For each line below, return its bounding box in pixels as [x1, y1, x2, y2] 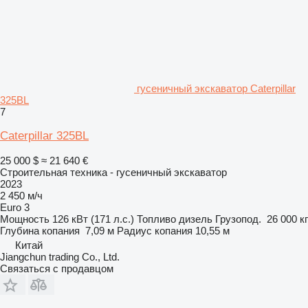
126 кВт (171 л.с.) [52, 212, 134, 225]
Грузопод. [215, 212, 261, 225]
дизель [179, 212, 212, 225]
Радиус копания [117, 224, 192, 236]
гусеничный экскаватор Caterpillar [137, 82, 296, 94]
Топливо [137, 212, 176, 225]
